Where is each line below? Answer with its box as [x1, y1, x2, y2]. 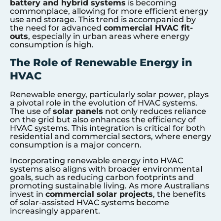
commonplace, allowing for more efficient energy [10, 6, 208, 16]
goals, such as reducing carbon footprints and [10, 172, 194, 182]
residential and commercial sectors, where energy [10, 132, 211, 142]
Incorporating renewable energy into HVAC [10, 155, 183, 165]
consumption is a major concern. [10, 140, 142, 150]
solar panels [53, 107, 103, 116]
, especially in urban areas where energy [28, 31, 189, 41]
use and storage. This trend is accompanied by [10, 14, 196, 24]
